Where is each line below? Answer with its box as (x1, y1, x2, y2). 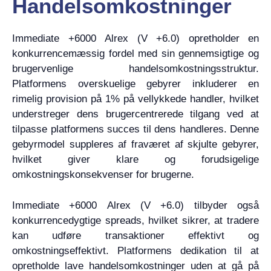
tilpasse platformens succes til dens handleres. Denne (12, 123, 259, 135)
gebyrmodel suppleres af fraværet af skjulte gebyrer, (12, 139, 259, 150)
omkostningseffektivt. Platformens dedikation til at (12, 244, 259, 256)
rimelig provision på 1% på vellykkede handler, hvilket (12, 93, 259, 105)
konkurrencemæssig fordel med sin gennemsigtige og (12, 48, 259, 59)
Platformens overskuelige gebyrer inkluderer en (12, 78, 259, 90)
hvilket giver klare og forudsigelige (12, 154, 259, 165)
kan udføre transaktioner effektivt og (12, 229, 259, 241)
